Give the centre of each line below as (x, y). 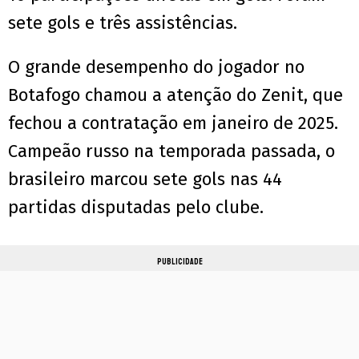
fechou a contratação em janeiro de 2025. (173, 123)
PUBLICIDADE (179, 262)
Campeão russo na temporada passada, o (171, 151)
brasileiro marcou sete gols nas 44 (145, 179)
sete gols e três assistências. (123, 23)
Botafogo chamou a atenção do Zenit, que (175, 95)
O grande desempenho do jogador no (156, 67)
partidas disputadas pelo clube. (136, 208)
